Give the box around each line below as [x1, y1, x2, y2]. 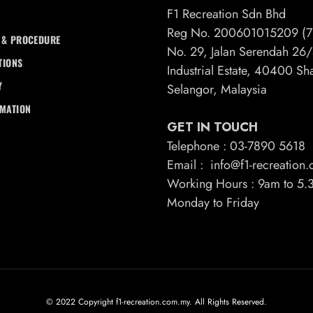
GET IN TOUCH [167, 117, 258, 136]
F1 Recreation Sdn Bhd [167, 4, 286, 23]
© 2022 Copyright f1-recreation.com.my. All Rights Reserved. [46, 295, 267, 308]
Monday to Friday [167, 193, 259, 212]
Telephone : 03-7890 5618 [167, 136, 305, 155]
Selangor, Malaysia [167, 80, 267, 99]
